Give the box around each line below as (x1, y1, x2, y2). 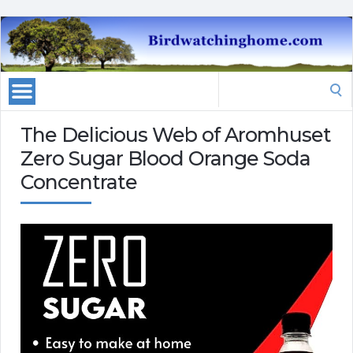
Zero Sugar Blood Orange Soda (20, 147, 310, 171)
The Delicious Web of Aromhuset (20, 123, 331, 147)
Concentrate (20, 170, 137, 195)
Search (217, 73, 254, 89)
